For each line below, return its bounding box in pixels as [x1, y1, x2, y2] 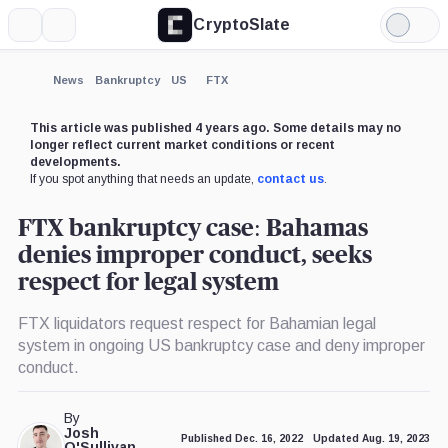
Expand [18, 70, 59, 85]
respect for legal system [17, 270, 279, 295]
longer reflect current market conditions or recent [29, 137, 335, 152]
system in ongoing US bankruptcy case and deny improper [17, 336, 425, 354]
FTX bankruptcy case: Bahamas [17, 216, 368, 241]
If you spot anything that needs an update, [29, 171, 257, 186]
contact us [256, 171, 324, 186]
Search [58, 23, 109, 40]
